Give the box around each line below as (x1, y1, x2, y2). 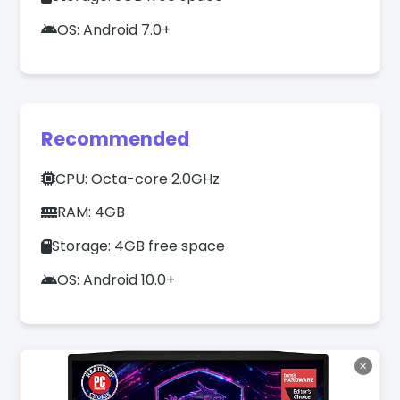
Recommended (41, 125, 190, 152)
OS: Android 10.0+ (57, 270, 176, 291)
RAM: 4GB (57, 202, 126, 223)
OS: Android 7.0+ (57, 19, 171, 40)
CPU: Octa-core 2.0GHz (55, 168, 221, 189)
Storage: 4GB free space (52, 236, 226, 257)
